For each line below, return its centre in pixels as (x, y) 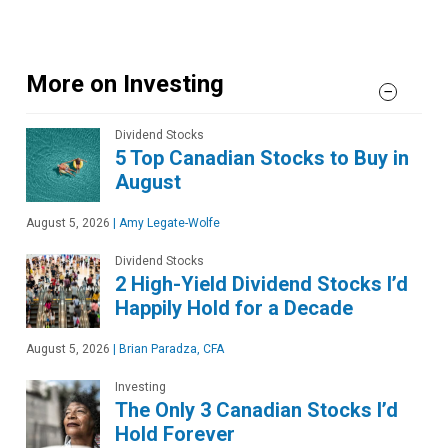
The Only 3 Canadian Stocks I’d (256, 410)
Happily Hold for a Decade (234, 308)
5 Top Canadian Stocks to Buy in (262, 158)
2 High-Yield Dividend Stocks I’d (261, 284)
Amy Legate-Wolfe (168, 223)
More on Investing (125, 84)
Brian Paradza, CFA (170, 349)
